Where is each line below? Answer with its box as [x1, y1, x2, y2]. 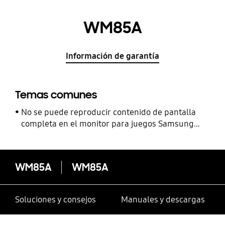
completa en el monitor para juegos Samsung [21, 118, 194, 129]
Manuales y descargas [121, 194, 205, 205]
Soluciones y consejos [15, 194, 96, 205]
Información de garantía [66, 50, 159, 61]
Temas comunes [15, 88, 97, 102]
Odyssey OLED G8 [21, 130, 90, 141]
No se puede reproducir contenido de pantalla [21, 106, 196, 118]
